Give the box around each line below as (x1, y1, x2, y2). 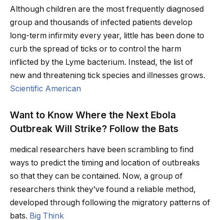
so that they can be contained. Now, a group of (10, 171, 183, 181)
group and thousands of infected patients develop (10, 18, 192, 27)
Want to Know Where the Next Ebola (10, 109, 176, 121)
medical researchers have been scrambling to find (10, 144, 193, 154)
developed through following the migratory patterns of (10, 197, 210, 207)
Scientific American (10, 84, 81, 94)
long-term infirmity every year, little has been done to (10, 31, 204, 41)
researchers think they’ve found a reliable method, (10, 184, 196, 194)
